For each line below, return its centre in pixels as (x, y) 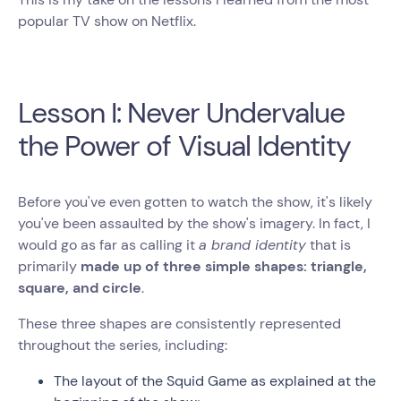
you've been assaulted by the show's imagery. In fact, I (194, 223)
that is (328, 245)
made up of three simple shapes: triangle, (224, 266)
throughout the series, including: (123, 345)
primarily (49, 266)
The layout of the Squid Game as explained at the (215, 381)
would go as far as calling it (108, 245)
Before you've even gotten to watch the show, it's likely (195, 202)
